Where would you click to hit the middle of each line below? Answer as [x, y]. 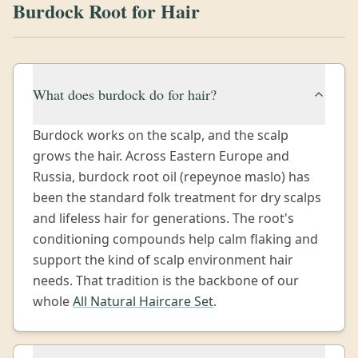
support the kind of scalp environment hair [163, 260]
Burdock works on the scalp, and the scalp [161, 135]
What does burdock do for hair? [125, 94]
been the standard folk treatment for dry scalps [177, 197]
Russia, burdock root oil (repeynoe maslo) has [171, 177]
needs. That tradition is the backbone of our [166, 280]
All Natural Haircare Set [143, 301]
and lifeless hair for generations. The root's [163, 218]
